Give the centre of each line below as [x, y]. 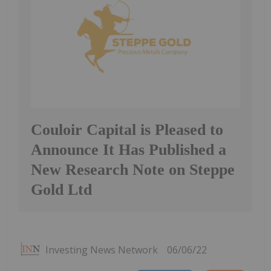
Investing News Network [102, 250]
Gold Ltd [61, 189]
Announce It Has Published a [129, 149]
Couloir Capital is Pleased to [127, 129]
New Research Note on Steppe [133, 169]
